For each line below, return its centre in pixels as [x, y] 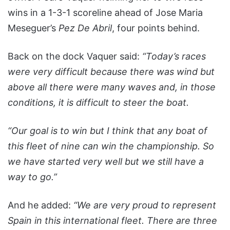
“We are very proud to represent [145, 205]
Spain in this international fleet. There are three [112, 221]
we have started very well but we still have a [106, 162]
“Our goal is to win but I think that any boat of [108, 131]
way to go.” [32, 177]
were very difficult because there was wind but [111, 72]
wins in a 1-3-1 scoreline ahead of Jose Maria [105, 13]
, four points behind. [156, 28]
